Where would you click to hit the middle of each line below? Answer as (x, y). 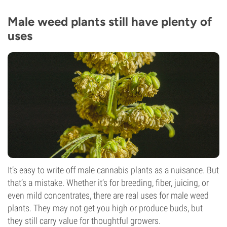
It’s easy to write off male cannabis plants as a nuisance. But (113, 170)
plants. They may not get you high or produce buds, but (105, 208)
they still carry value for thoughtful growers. (84, 221)
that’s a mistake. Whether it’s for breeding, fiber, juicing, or (108, 183)
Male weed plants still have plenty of (110, 22)
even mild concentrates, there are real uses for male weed (108, 195)
